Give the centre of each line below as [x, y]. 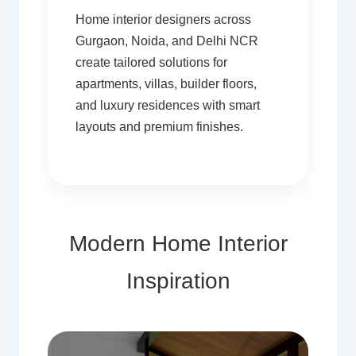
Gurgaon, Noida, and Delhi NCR [166, 41]
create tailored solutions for [151, 62]
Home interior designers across [163, 19]
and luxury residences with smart [167, 105]
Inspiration [178, 281]
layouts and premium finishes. [159, 126]
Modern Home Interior [178, 244]
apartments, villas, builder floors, [166, 83]
